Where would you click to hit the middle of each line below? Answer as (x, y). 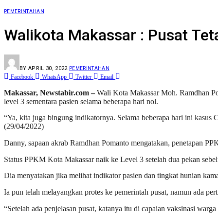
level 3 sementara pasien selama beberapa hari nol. (81, 101)
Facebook (22, 77)
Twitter (83, 77)
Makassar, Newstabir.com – (49, 92)
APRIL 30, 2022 (48, 68)
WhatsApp (54, 77)
